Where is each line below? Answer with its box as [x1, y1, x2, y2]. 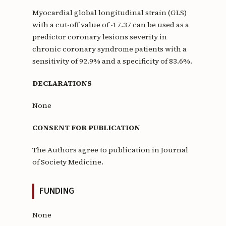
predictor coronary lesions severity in [32, 31, 167, 42]
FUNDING [39, 184, 74, 197]
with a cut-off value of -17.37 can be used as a [32, 19, 189, 30]
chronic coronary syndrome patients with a [32, 43, 187, 54]
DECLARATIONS [32, 78, 92, 88]
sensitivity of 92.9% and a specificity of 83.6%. [32, 55, 192, 66]
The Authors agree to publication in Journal [32, 144, 188, 155]
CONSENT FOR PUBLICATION [32, 122, 140, 133]
